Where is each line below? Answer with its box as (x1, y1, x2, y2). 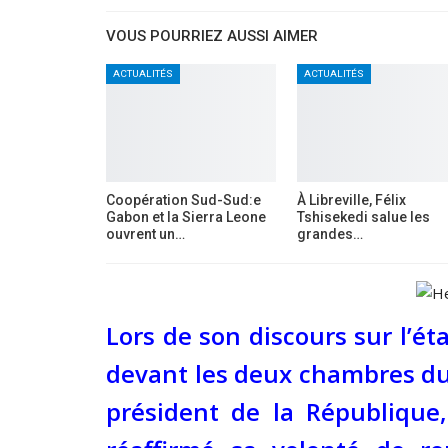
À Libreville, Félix (296, 192, 406, 209)
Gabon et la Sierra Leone (106, 209, 266, 226)
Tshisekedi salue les (296, 209, 430, 226)
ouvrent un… (106, 226, 185, 243)
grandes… (296, 226, 363, 243)
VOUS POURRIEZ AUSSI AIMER (106, 26, 318, 45)
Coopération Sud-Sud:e (106, 192, 261, 209)
